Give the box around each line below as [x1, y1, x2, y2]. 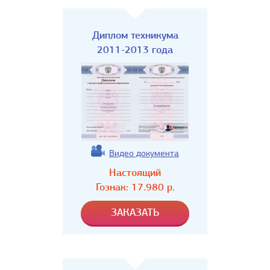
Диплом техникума [92, 29, 178, 42]
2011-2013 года [97, 43, 173, 56]
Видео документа [109, 148, 179, 159]
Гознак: [95, 181, 131, 193]
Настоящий [109, 166, 161, 179]
